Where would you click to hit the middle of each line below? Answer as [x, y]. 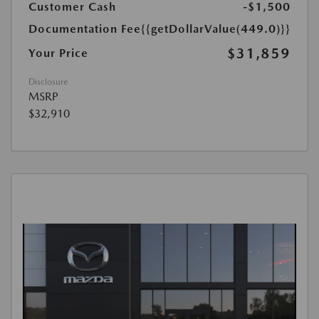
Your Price [58, 53]
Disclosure [48, 82]
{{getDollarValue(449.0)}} [216, 29]
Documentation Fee [85, 29]
